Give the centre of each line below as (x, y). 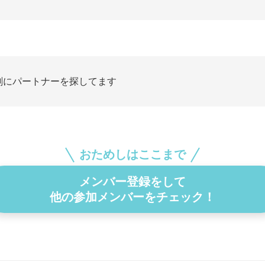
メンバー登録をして (132, 182)
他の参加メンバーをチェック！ (132, 197)
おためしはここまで (132, 154)
